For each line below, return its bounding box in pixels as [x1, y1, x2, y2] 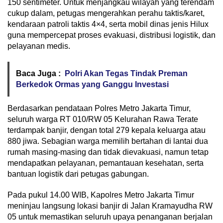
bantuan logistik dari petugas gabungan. [7, 170, 149, 178]
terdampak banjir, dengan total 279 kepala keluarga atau [7, 126, 206, 134]
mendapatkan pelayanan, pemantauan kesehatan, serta [7, 159, 204, 167]
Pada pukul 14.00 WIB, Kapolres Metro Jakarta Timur [7, 191, 194, 199]
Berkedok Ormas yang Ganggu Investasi [16, 80, 169, 89]
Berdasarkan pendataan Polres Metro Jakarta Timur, [7, 104, 191, 112]
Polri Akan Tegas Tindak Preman [65, 69, 188, 78]
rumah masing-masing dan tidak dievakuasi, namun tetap [7, 148, 209, 156]
